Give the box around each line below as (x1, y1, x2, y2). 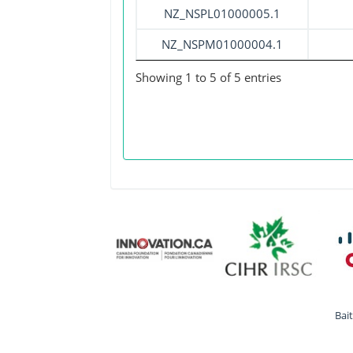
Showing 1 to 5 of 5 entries (135, 69, 281, 86)
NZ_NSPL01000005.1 (163, 5, 281, 21)
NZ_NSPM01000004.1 (161, 35, 283, 52)
